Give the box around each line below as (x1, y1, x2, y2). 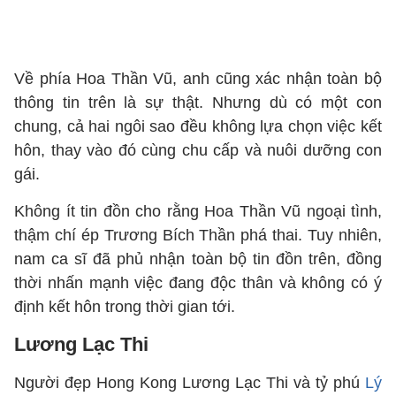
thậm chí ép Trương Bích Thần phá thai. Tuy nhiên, (14, 226, 382, 244)
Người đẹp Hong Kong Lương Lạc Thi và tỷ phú (14, 374, 365, 392)
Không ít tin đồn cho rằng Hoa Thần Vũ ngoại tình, (14, 202, 382, 220)
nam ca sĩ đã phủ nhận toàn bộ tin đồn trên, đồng (14, 250, 382, 268)
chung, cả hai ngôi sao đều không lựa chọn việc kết (14, 118, 382, 135)
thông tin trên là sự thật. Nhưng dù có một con (14, 94, 382, 111)
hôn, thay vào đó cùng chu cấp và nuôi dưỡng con (14, 141, 382, 159)
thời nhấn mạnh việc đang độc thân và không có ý (14, 274, 382, 292)
